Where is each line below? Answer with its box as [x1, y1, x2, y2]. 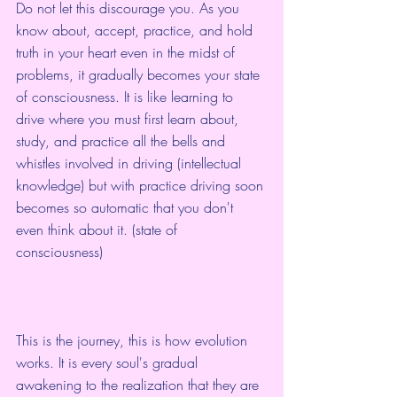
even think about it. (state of [16, 220, 182, 240]
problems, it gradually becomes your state [16, 65, 264, 85]
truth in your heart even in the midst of [16, 43, 239, 63]
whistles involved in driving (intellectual [16, 153, 245, 174]
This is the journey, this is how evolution [16, 331, 252, 351]
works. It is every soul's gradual [16, 353, 202, 373]
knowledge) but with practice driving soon [16, 175, 268, 196]
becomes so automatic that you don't [16, 198, 237, 218]
